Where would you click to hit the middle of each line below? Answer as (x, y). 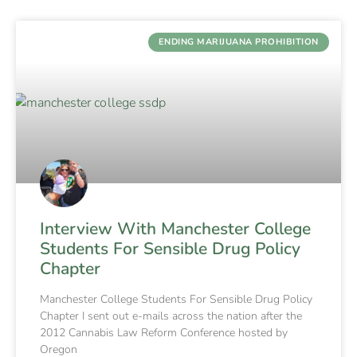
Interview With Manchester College (175, 228)
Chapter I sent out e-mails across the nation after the (171, 316)
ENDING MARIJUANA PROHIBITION (238, 42)
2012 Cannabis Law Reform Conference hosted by (164, 332)
